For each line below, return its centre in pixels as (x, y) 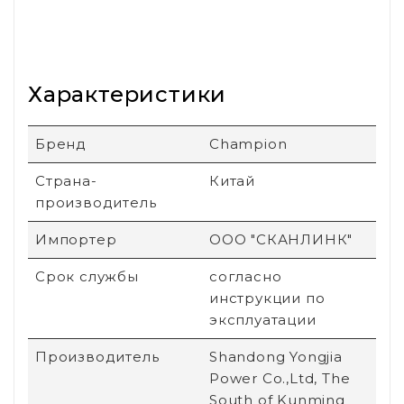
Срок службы (87, 276)
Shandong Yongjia (276, 356)
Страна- (66, 180)
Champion (248, 143)
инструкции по (267, 298)
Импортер (76, 239)
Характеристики (128, 94)
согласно (246, 276)
